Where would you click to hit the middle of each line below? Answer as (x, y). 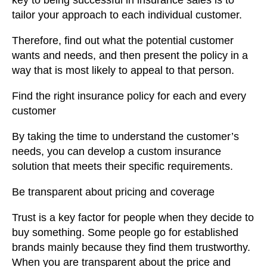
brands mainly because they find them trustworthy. (131, 248)
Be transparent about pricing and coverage (113, 192)
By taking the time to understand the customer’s (125, 137)
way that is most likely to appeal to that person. (123, 71)
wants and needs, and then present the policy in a (130, 56)
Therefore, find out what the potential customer (123, 41)
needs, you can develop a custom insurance (117, 152)
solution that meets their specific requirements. (122, 167)
